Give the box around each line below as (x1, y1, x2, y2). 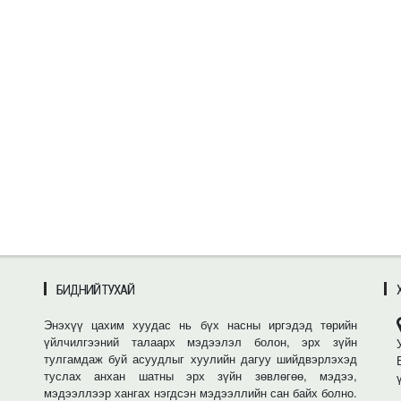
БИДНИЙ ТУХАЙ (56, 281, 134, 298)
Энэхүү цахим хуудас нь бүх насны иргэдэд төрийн (44, 315, 357, 333)
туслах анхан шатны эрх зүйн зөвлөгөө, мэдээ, (44, 366, 357, 384)
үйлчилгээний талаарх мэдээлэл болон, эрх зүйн (44, 332, 357, 350)
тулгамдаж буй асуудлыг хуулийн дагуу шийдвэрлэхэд (44, 349, 357, 367)
